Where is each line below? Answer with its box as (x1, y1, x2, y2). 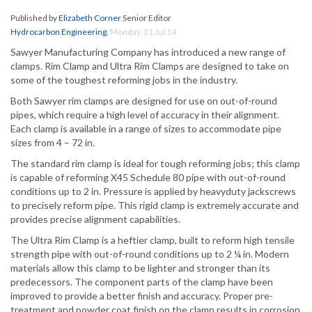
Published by (10, 13, 58, 24)
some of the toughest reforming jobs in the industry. (10, 74, 237, 86)
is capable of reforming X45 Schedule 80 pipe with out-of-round (10, 171, 286, 184)
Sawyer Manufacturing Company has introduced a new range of (10, 46, 286, 58)
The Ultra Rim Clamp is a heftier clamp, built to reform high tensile (10, 234, 295, 247)
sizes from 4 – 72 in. (10, 136, 95, 149)
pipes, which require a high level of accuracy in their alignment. (10, 109, 279, 121)
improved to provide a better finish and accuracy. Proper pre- (10, 290, 273, 302)
